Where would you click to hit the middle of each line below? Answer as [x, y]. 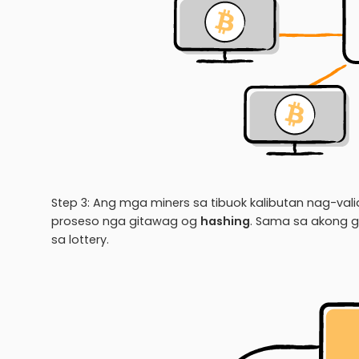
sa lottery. [80, 239]
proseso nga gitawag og [126, 221]
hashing [225, 221]
